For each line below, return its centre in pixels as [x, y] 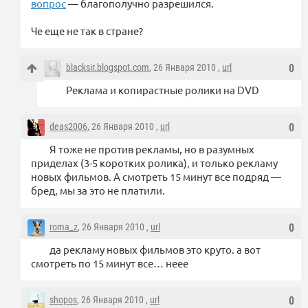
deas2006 [68, 127]
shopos [63, 300]
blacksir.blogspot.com [108, 68]
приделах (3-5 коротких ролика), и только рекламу [154, 163]
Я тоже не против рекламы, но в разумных [152, 149]
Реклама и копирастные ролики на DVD [163, 90]
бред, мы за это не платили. [98, 190]
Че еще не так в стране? [87, 31]
